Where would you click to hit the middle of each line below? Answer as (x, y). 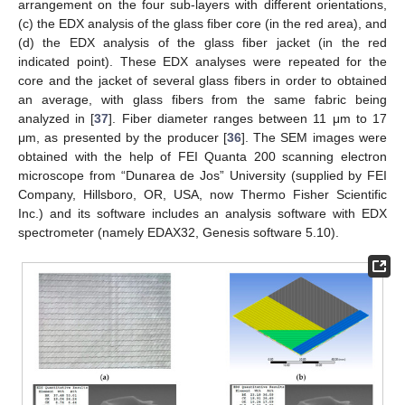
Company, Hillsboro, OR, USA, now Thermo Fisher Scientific (202, 194)
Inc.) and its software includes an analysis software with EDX (202, 213)
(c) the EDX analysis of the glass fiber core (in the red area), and (202, 23)
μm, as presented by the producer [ (122, 137)
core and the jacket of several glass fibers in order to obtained (202, 80)
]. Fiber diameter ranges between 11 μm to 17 (248, 118)
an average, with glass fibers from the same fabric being (202, 99)
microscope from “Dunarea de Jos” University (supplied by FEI (202, 175)
